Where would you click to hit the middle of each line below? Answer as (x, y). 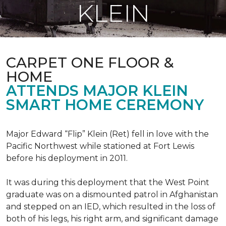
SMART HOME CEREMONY (105, 105)
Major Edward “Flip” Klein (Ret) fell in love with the (107, 134)
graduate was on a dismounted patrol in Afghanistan (112, 194)
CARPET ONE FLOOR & (90, 62)
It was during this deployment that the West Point (108, 182)
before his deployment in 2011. (67, 158)
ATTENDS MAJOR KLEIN (97, 91)
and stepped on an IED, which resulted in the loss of (111, 207)
